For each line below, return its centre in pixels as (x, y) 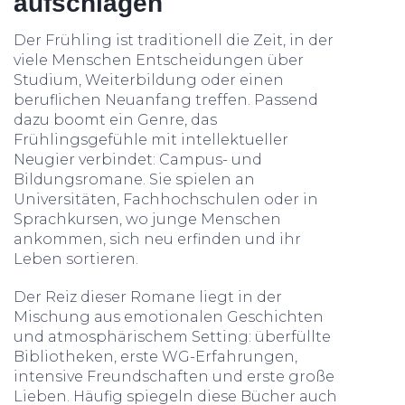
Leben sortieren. (76, 259)
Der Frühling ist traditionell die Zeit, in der (174, 40)
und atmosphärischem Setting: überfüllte (172, 337)
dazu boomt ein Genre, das (115, 120)
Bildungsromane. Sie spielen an (134, 179)
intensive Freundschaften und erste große (174, 377)
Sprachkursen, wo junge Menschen (147, 219)
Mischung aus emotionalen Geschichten (169, 317)
